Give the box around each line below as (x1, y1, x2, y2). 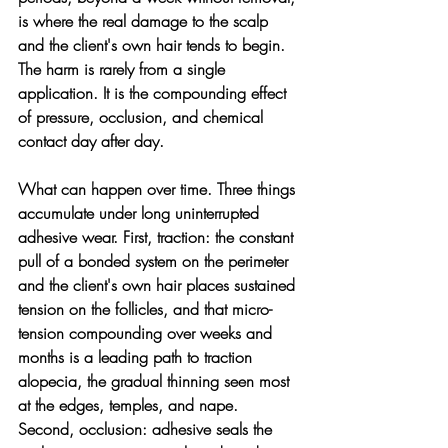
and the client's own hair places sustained (18, 273, 300, 296)
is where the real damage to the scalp (18, 9, 273, 32)
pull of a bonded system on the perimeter (18, 249, 293, 272)
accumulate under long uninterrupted (18, 201, 264, 224)
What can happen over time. (18, 177, 217, 200)
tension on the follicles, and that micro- (18, 297, 272, 320)
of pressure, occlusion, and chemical (18, 105, 268, 128)
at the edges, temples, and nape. (18, 393, 243, 416)
